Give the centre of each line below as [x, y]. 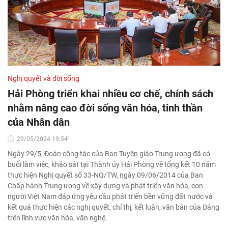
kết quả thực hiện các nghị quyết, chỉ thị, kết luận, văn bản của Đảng [113, 207]
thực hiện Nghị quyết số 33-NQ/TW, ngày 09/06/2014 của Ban [105, 175]
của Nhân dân [39, 122]
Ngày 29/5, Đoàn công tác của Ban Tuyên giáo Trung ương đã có [109, 154]
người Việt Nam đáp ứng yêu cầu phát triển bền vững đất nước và [110, 196]
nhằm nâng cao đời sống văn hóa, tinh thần [105, 108]
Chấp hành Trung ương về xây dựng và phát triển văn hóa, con [105, 186]
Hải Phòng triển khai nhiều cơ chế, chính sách [110, 94]
